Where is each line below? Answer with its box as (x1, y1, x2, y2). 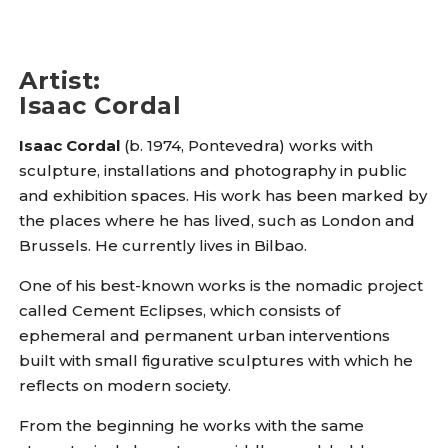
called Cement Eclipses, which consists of (19, 300, 341, 320)
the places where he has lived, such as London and (19, 210, 416, 230)
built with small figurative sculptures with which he (19, 350, 414, 370)
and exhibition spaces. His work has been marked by (19, 185, 428, 205)
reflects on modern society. (19, 375, 232, 395)
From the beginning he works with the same (19, 415, 365, 435)
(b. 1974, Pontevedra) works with (120, 135, 374, 155)
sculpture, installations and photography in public (19, 160, 408, 180)
